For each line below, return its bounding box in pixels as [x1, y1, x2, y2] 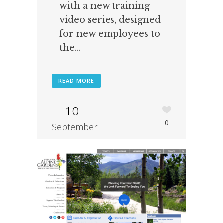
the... [59, 42, 81, 53]
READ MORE [58, 76, 94, 84]
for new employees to [59, 28, 160, 39]
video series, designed [59, 14, 161, 25]
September [52, 120, 97, 133]
